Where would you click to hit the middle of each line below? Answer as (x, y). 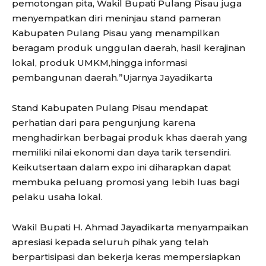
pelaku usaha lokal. (57, 197)
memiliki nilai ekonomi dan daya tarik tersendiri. (121, 153)
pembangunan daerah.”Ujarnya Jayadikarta (112, 78)
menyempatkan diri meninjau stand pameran (116, 18)
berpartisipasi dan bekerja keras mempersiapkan (126, 257)
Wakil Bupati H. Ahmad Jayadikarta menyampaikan (130, 227)
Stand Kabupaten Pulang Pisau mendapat (110, 108)
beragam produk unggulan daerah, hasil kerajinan (129, 48)
